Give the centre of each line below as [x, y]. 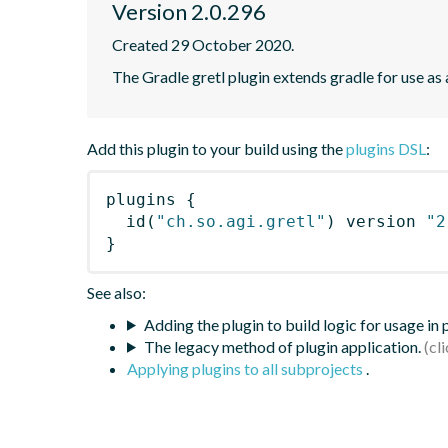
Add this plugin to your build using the [216, 148]
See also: [116, 292]
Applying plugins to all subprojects [246, 368]
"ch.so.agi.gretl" [241, 221]
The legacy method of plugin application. [282, 346]
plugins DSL [386, 148]
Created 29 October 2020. [203, 44]
